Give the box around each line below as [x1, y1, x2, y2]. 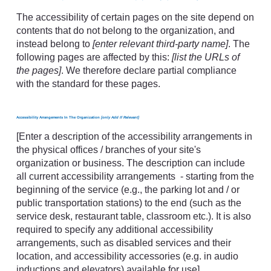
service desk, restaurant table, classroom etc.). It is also [16, 211, 251, 221]
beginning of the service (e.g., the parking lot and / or [16, 184, 242, 195]
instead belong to [16, 38, 93, 49]
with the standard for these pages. [16, 78, 160, 89]
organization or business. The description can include [16, 157, 245, 168]
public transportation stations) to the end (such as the [16, 197, 241, 208]
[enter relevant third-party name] [92, 38, 228, 49]
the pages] [16, 65, 61, 76]
